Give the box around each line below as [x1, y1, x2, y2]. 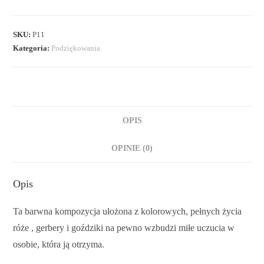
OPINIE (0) [111, 143, 153, 153]
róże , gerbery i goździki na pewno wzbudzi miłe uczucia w [13, 223, 235, 233]
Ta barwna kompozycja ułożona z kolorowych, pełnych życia [13, 206, 242, 217]
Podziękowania [51, 44, 101, 53]
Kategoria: [13, 44, 52, 53]
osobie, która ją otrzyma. [13, 239, 105, 250]
